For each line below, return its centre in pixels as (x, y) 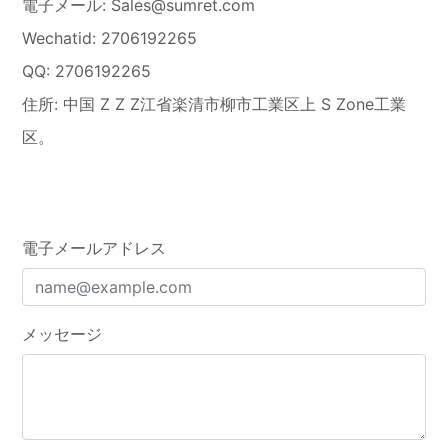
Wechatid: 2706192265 (110, 37)
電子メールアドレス (94, 247)
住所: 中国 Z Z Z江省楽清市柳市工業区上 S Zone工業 (214, 103)
